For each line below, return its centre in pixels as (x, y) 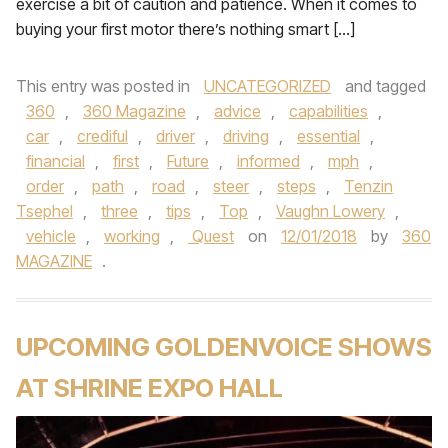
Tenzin (368, 186)
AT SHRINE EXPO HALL (149, 387)
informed (268, 161)
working (132, 236)
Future (188, 161)
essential (328, 136)
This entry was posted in (105, 86)
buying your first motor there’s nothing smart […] (185, 29)
